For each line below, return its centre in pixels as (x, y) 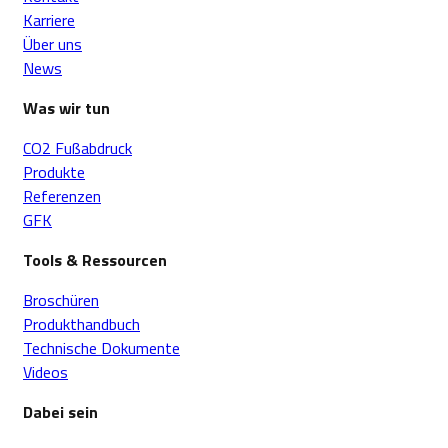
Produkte (54, 171)
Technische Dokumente (101, 347)
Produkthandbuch (81, 323)
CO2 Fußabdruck (77, 147)
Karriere (49, 19)
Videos (45, 371)
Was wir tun (66, 107)
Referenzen (62, 195)
